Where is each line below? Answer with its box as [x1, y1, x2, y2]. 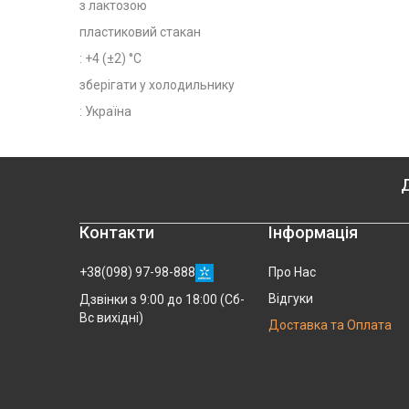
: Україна [79, 104, 131, 119]
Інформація [268, 223, 359, 242]
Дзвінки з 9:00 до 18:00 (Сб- [79, 291, 245, 307]
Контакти [79, 223, 154, 242]
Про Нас [268, 265, 317, 279]
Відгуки [268, 291, 314, 306]
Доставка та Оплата [268, 318, 393, 332]
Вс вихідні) [79, 309, 143, 325]
